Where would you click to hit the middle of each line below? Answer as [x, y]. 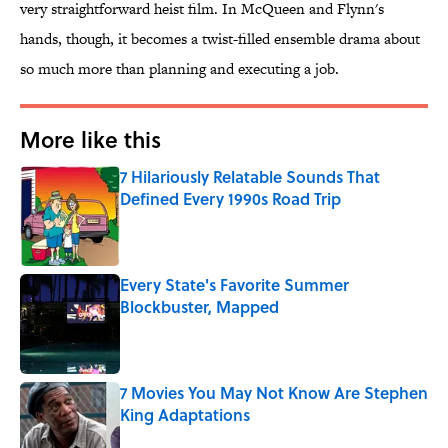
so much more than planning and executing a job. [179, 69]
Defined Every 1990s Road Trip [230, 199]
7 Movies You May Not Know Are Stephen [274, 393]
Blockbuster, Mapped [199, 307]
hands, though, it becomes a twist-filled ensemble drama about [220, 39]
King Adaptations [185, 415]
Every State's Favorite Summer [234, 285]
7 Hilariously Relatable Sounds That [250, 177]
